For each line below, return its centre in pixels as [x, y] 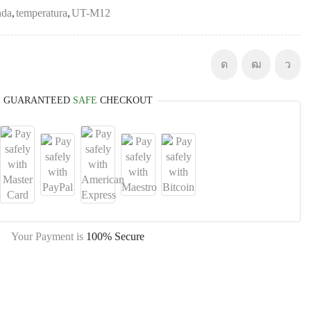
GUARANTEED [38, 100]
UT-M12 [91, 13]
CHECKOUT [125, 100]
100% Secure [115, 236]
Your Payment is [49, 236]
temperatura [42, 13]
